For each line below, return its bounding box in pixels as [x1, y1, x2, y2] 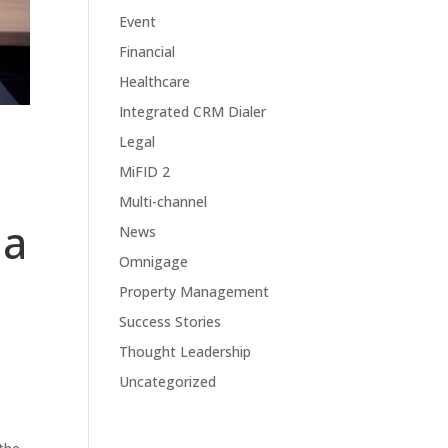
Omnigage [119, 252, 189, 271]
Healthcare [119, 72, 191, 91]
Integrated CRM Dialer [119, 102, 267, 121]
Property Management [119, 282, 270, 301]
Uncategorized [119, 372, 217, 391]
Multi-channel [119, 192, 208, 211]
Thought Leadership [119, 342, 252, 361]
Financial [119, 42, 176, 61]
